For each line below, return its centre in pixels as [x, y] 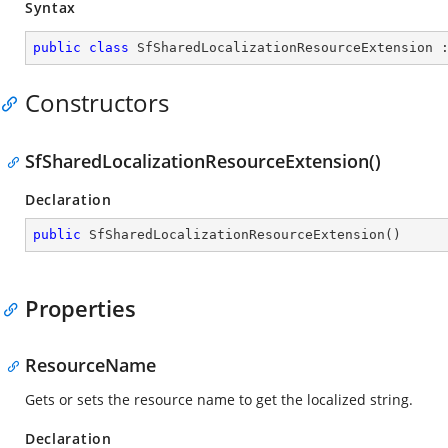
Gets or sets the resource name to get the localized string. [219, 399]
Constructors [97, 102]
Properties [80, 308]
